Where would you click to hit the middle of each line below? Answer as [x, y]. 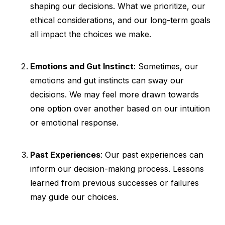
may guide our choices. [74, 197]
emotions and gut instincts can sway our [107, 80]
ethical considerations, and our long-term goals [120, 20]
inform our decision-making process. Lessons [117, 168]
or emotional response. [74, 122]
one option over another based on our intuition [120, 108]
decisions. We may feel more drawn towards [115, 94]
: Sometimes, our [166, 66]
